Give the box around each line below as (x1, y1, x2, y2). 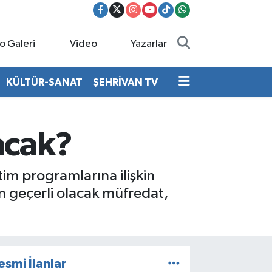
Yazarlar (131, 38, 168, 49)
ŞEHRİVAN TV (92, 76, 158, 87)
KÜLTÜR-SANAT (5, 76, 83, 87)
